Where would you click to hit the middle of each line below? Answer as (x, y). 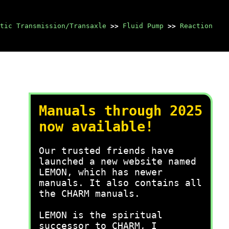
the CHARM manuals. (89, 193)
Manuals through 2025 (121, 111)
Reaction (196, 26)
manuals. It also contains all (120, 183)
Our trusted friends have (106, 151)
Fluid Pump (143, 26)
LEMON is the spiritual (101, 215)
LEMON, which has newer (101, 172)
